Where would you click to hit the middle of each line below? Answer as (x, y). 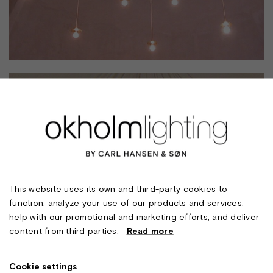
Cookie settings (43, 266)
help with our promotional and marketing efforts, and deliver (134, 216)
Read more (150, 230)
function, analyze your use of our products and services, (126, 202)
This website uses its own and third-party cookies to (118, 188)
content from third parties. (68, 230)
